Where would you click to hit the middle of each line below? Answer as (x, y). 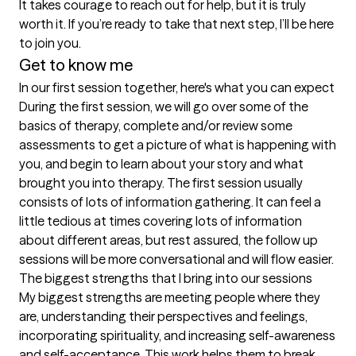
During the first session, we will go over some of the (164, 106)
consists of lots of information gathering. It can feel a (170, 202)
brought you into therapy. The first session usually (161, 183)
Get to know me (76, 65)
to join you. (50, 43)
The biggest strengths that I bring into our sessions (166, 278)
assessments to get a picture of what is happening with (178, 145)
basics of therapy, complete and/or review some (156, 126)
